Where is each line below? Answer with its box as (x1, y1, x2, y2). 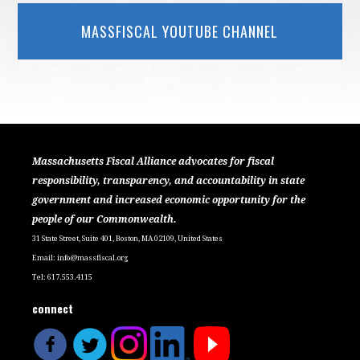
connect (32, 299, 74, 317)
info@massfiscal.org (57, 253, 129, 262)
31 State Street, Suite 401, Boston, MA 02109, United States (32, 234, 225, 243)
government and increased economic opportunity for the (32, 194, 306, 206)
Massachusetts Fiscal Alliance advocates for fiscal (32, 155, 275, 167)
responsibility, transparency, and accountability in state (32, 174, 305, 186)
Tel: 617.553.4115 (32, 272, 93, 281)
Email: (32, 253, 58, 262)
